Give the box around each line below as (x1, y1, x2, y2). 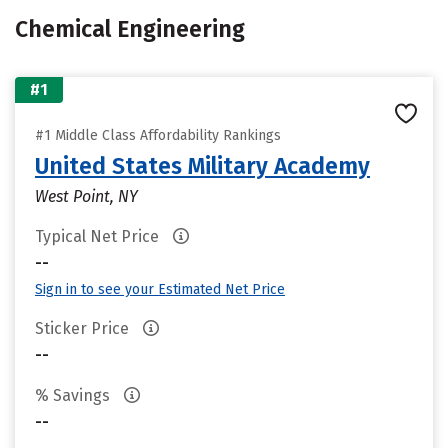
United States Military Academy (35, 152, 370, 180)
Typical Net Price (35, 227, 163, 246)
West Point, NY (35, 187, 138, 206)
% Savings (35, 386, 114, 405)
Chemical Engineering (15, 15, 245, 43)
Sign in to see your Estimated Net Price (35, 281, 285, 298)
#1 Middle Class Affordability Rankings (35, 127, 281, 144)
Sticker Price (35, 319, 133, 338)
